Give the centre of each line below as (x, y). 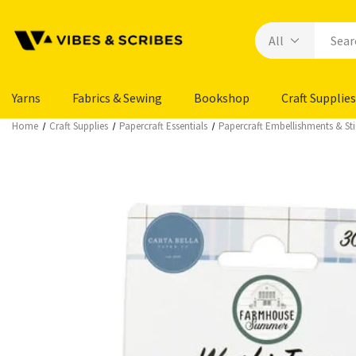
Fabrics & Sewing (117, 98)
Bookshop (222, 98)
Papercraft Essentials (164, 126)
